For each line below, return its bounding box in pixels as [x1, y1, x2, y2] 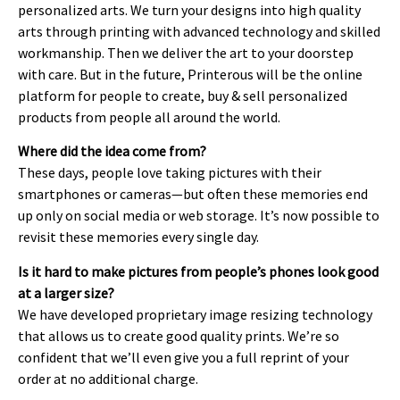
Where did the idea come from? [18, 142, 206, 161]
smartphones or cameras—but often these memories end [18, 185, 368, 204]
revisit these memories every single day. [18, 228, 259, 246]
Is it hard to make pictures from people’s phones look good [18, 262, 379, 280]
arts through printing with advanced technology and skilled [18, 22, 380, 40]
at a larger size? [18, 283, 114, 302]
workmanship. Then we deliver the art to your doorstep [18, 44, 354, 62]
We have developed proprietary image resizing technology [18, 304, 372, 323]
